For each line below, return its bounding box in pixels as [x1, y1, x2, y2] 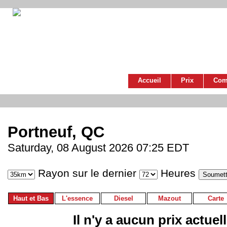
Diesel [113, 195, 133, 203]
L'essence [62, 195, 93, 203]
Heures [158, 167, 199, 180]
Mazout [158, 195, 181, 203]
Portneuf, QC [8, 123, 104, 141]
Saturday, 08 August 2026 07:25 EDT [8, 141, 189, 155]
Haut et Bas [13, 195, 49, 203]
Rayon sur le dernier [35, 167, 139, 180]
